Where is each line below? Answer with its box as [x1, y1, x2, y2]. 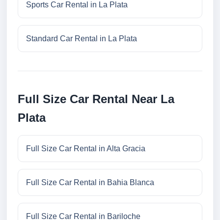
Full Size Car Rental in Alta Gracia [26, 144, 145, 153]
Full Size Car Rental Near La [18, 92, 174, 106]
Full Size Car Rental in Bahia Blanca [26, 178, 154, 187]
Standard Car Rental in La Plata [26, 34, 137, 43]
